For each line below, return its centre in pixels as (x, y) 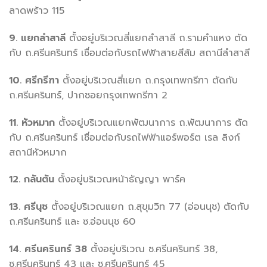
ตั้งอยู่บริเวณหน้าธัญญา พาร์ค (120, 180)
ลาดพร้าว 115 (37, 11)
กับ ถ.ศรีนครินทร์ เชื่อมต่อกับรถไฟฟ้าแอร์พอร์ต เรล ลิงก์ (125, 137)
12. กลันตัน (32, 180)
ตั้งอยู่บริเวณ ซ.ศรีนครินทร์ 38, (152, 249)
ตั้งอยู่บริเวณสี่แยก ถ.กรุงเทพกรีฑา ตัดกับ (148, 80)
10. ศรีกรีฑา (34, 80)
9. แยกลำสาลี (37, 38)
